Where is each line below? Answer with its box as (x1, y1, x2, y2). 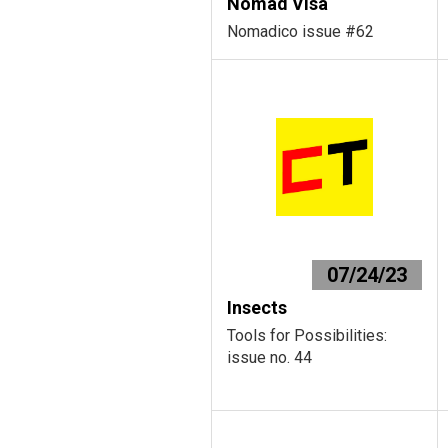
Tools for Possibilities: (227, 326, 387, 345)
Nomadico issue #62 (227, 22, 374, 41)
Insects (227, 297, 287, 318)
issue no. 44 (227, 348, 312, 367)
